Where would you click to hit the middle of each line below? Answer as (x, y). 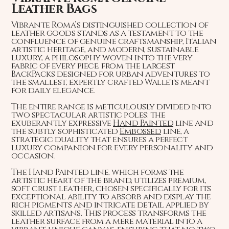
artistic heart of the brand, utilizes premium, (109, 181)
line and (193, 123)
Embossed (141, 132)
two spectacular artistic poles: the (88, 115)
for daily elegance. (53, 91)
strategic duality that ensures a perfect (99, 140)
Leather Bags (54, 9)
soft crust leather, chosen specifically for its (111, 189)
